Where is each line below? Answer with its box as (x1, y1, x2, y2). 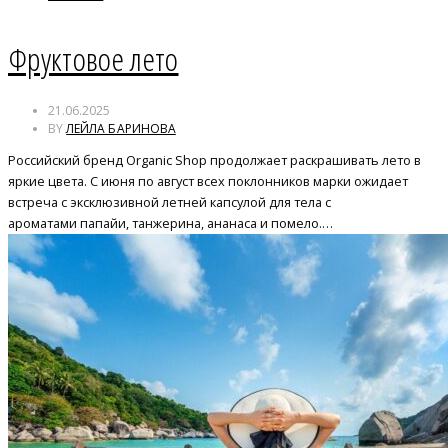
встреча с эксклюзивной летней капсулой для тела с (8, 192, 331, 211)
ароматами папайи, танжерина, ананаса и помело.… (8, 213, 333, 232)
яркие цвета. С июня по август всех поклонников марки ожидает (8, 171, 408, 190)
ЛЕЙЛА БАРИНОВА (66, 119, 176, 137)
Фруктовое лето (8, 36, 179, 80)
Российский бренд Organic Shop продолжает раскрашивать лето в (8, 150, 421, 169)
